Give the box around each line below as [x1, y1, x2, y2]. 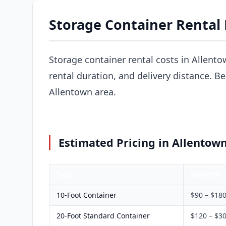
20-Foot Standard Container [56, 210, 150, 220]
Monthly [191, 169, 220, 179]
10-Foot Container [56, 190, 117, 200]
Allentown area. [49, 85, 116, 98]
